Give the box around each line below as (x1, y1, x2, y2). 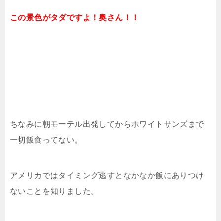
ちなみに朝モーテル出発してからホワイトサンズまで (10, 120, 204, 129)
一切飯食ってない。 (10, 136, 83, 145)
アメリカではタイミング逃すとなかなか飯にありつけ (10, 171, 204, 180)
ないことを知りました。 (10, 187, 99, 196)
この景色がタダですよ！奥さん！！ (10, 13, 140, 22)
